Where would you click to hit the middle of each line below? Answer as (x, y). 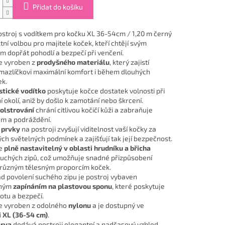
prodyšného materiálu (73, 62)
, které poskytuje (138, 186)
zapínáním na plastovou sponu (62, 186)
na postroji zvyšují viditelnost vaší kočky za (88, 129)
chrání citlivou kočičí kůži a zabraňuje (93, 110)
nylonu (79, 205)
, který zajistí (129, 62)
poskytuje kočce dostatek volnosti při (105, 91)
